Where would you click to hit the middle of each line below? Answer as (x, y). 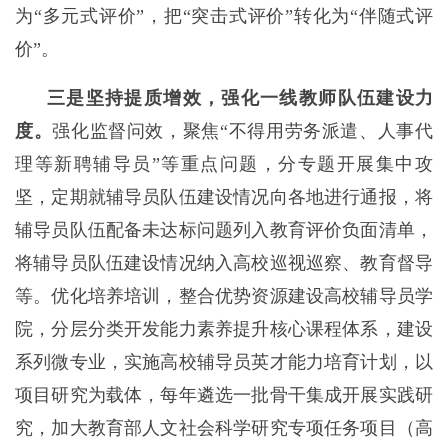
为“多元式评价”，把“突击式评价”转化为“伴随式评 (224, 16)
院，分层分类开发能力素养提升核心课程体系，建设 (224, 329)
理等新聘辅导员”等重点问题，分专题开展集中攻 (224, 164)
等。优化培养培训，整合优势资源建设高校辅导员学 (224, 296)
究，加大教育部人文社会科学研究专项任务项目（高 (224, 428)
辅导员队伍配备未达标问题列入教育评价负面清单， (224, 230)
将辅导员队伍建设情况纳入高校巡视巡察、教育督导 (224, 263)
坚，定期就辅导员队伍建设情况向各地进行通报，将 (224, 197)
